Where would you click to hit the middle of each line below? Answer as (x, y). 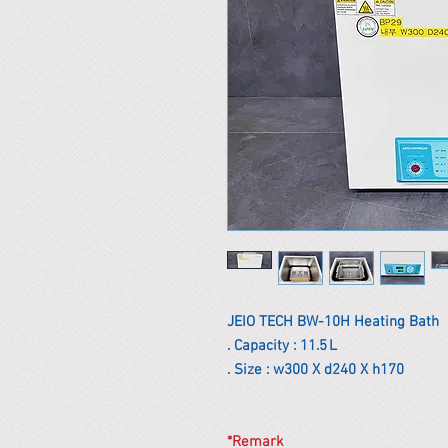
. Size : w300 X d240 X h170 (315, 370)
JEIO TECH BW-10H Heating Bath (333, 322)
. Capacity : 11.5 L (282, 346)
